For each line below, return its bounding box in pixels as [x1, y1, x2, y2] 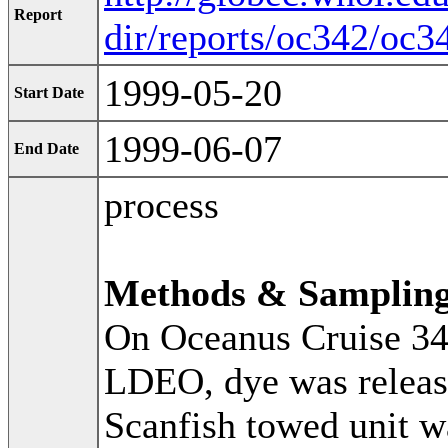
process [104, 184, 219, 227]
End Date [14, 140, 79, 158]
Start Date [14, 84, 84, 102]
